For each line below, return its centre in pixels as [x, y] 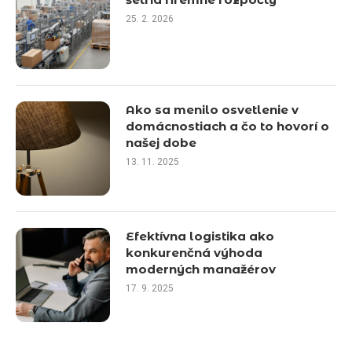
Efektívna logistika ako [200, 236]
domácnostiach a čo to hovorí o [227, 126]
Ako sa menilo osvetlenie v [212, 110]
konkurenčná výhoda [194, 253]
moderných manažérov [201, 269]
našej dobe [161, 143]
